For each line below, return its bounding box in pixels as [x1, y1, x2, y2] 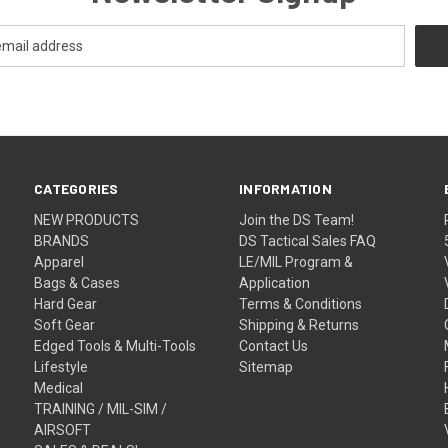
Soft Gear [34, 316, 96, 333]
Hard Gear [34, 295, 98, 312]
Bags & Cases [34, 274, 121, 291]
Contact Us [239, 337, 309, 354]
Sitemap [239, 358, 294, 375]
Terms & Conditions [239, 295, 363, 312]
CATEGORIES [34, 179, 119, 197]
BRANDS [34, 232, 90, 249]
